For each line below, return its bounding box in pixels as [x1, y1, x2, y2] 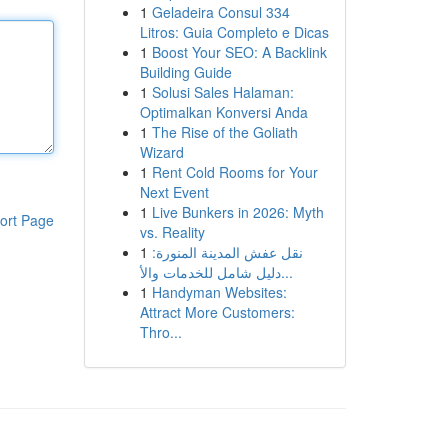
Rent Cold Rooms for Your [151, 162, 318, 182]
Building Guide [139, 62, 232, 82]
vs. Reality [139, 222, 205, 242]
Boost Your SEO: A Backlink [151, 42, 327, 62]
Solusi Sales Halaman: [151, 82, 294, 102]
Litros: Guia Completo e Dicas [139, 22, 329, 42]
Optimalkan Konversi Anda [139, 102, 308, 122]
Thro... [139, 322, 182, 342]
